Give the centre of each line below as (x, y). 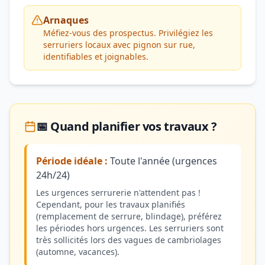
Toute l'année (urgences (162, 161)
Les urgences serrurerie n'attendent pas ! (118, 193)
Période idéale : (72, 161)
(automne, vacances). (78, 252)
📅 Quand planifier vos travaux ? (127, 126)
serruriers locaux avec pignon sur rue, (119, 45)
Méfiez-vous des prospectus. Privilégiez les (128, 33)
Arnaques (66, 20)
